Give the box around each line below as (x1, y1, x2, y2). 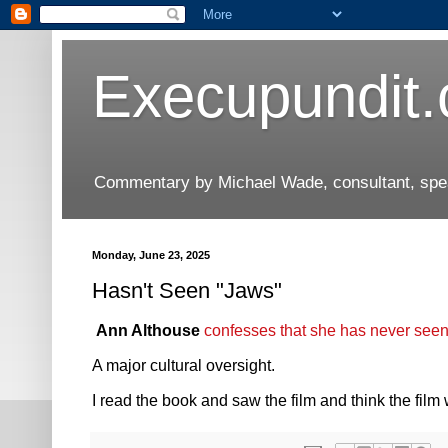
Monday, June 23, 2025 (92, 249, 210, 262)
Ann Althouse (96, 322, 200, 340)
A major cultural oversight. (92, 357, 275, 375)
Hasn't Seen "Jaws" (92, 277, 282, 303)
